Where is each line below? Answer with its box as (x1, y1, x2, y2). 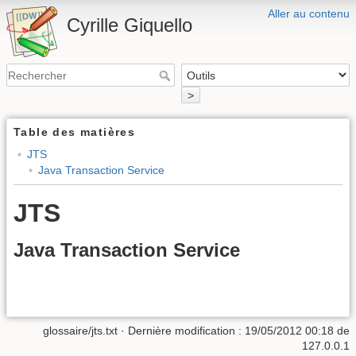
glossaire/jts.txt (43, 323, 118, 337)
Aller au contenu (268, 7, 350, 20)
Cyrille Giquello (67, 14, 192, 36)
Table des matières (14, 125, 136, 138)
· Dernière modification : (118, 323, 245, 337)
